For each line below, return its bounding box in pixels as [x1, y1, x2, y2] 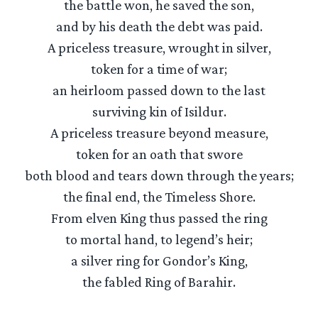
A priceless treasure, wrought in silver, [47, 40, 271, 55]
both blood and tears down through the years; [24, 168, 294, 183]
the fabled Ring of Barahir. [82, 274, 236, 290]
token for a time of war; [91, 61, 227, 77]
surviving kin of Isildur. [92, 104, 226, 119]
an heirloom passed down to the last [53, 82, 265, 98]
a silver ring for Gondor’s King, [70, 253, 248, 268]
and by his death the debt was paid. [55, 18, 263, 34]
